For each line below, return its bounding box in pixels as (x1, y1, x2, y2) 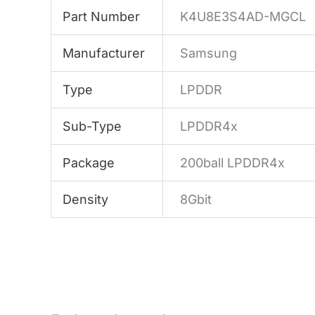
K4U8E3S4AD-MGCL (180, 8, 307, 24)
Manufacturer (63, 45, 146, 60)
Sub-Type (63, 118, 122, 134)
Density (63, 191, 109, 207)
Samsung (180, 45, 238, 60)
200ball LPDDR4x (180, 155, 285, 170)
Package (63, 155, 115, 170)
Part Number (63, 8, 141, 24)
